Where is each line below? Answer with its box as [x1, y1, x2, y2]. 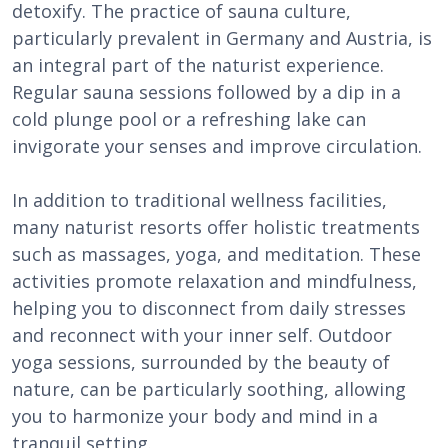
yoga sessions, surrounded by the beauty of [12, 350, 390, 374]
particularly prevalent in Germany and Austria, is [12, 26, 432, 50]
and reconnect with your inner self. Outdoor [12, 323, 392, 347]
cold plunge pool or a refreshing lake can [12, 107, 366, 131]
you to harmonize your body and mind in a [12, 404, 378, 428]
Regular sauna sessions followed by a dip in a [12, 80, 401, 104]
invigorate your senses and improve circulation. [12, 134, 422, 158]
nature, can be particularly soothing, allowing [12, 377, 406, 401]
